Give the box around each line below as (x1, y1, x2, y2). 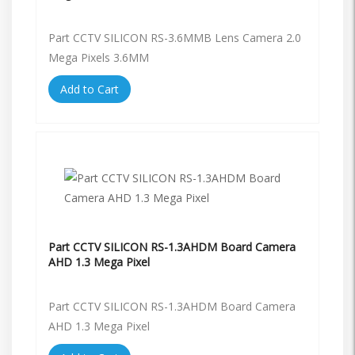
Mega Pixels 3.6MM (48, 49, 149, 65)
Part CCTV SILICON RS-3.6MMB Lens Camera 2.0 (48, 29, 301, 45)
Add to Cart (60, 81, 119, 97)
